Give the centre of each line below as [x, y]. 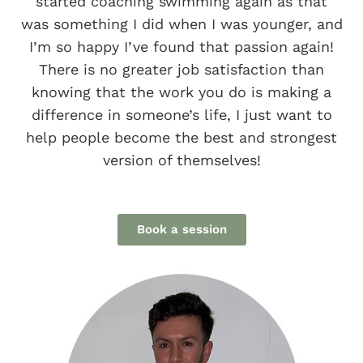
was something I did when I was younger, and [181, 24]
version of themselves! [181, 160]
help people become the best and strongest [181, 137]
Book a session [181, 229]
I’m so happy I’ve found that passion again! [181, 47]
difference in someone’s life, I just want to [181, 115]
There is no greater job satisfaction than [181, 69]
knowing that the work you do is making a [181, 92]
